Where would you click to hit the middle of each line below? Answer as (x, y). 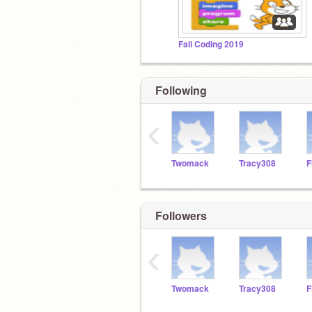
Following (181, 90)
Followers (181, 216)
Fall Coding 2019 (211, 44)
